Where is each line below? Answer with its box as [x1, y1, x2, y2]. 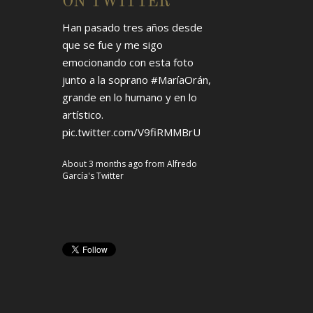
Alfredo [167, 157, 198, 170]
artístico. [62, 107, 104, 122]
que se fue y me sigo [62, 37, 163, 52]
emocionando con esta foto [62, 54, 194, 69]
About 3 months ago [62, 157, 144, 170]
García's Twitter [62, 169, 124, 182]
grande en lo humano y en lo [62, 89, 198, 104]
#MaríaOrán [151, 72, 209, 87]
